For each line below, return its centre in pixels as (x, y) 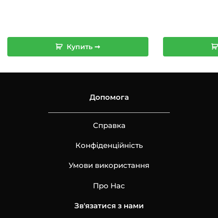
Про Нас (109, 185)
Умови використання (109, 165)
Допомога (109, 97)
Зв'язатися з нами (109, 206)
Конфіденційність (109, 145)
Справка (109, 125)
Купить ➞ (83, 46)
